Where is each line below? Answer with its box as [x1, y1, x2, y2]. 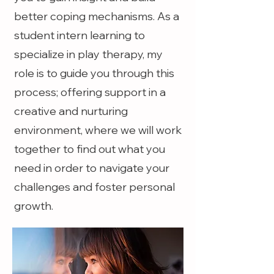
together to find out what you [14, 142, 165, 156]
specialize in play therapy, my [14, 47, 163, 61]
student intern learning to [14, 28, 145, 42]
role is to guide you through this [14, 66, 174, 80]
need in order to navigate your [14, 161, 169, 175]
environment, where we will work [14, 123, 182, 137]
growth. [14, 199, 56, 213]
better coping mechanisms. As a [14, 9, 179, 23]
